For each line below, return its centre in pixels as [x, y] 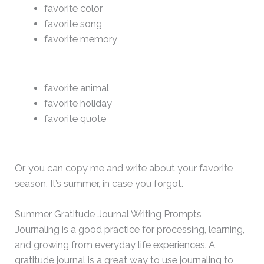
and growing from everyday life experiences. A [115, 245]
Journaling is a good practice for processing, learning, [130, 229]
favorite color [73, 8]
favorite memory [80, 39]
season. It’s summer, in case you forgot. [100, 183]
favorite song [73, 24]
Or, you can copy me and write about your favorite [124, 168]
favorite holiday [78, 104]
